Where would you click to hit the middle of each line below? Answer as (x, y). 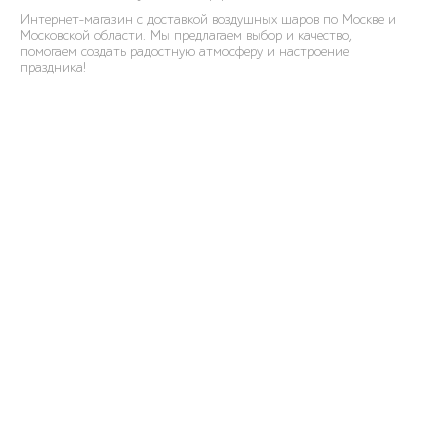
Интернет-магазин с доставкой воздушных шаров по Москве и (208, 19)
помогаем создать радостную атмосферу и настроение (184, 51)
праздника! (53, 67)
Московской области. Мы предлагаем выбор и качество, (186, 35)
